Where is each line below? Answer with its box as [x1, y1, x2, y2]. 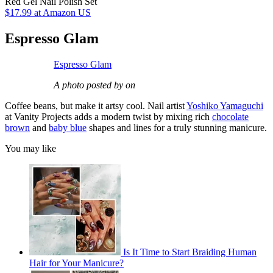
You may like [5, 143, 56, 154]
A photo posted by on [54, 80, 135, 91]
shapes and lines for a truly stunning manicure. [87, 122, 267, 133]
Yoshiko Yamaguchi [186, 101, 263, 112]
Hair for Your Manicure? [29, 258, 124, 269]
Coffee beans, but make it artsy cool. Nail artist [5, 101, 186, 112]
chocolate [212, 112, 249, 122]
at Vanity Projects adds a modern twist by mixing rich [5, 112, 212, 122]
